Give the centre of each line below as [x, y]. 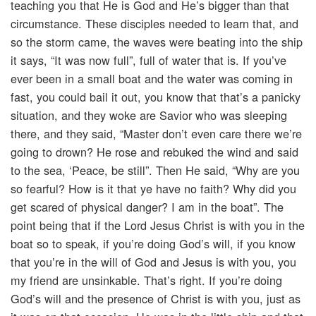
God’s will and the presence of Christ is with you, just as [156, 299]
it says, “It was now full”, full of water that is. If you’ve [148, 60]
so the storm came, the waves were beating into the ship [157, 42]
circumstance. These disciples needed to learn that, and [154, 24]
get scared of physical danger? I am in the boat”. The [147, 207]
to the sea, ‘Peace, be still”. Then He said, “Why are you [155, 170]
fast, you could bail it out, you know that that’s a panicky [156, 97]
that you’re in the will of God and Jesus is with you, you [153, 262]
